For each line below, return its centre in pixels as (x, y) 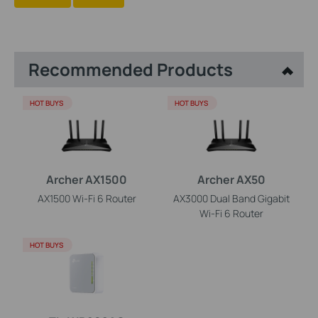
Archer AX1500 (87, 179)
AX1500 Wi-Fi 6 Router (87, 198)
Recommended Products (131, 69)
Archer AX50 (231, 179)
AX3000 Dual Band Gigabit (231, 198)
